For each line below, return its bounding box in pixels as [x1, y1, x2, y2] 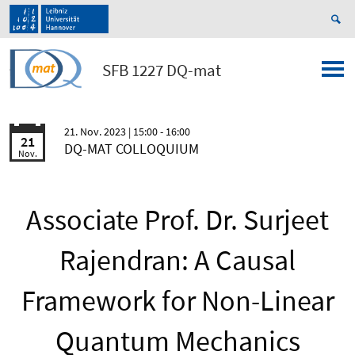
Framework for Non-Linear [21, 283, 334, 319]
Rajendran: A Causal [59, 242, 296, 279]
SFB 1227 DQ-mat [101, 59, 221, 82]
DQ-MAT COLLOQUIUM [64, 139, 199, 158]
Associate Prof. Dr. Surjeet [26, 202, 329, 239]
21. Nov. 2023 [64, 124, 128, 139]
